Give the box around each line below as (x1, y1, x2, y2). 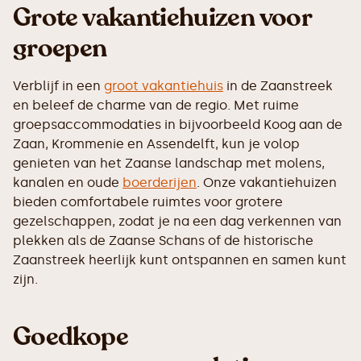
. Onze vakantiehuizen (197, 175, 337, 191)
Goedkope (13, 319, 128, 355)
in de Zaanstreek (223, 78, 333, 94)
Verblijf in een (13, 78, 104, 94)
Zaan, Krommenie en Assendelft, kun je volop (13, 136, 300, 152)
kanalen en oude (13, 175, 122, 191)
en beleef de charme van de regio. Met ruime (13, 98, 299, 114)
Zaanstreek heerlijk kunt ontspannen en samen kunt (13, 252, 346, 268)
